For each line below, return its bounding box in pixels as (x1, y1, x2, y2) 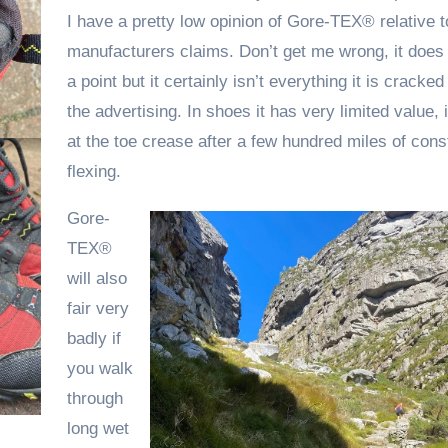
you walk (66, 358, 133, 378)
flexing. (66, 161, 121, 181)
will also (66, 268, 127, 288)
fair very (66, 298, 129, 318)
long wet (66, 418, 129, 438)
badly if (66, 328, 121, 348)
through (66, 388, 123, 408)
